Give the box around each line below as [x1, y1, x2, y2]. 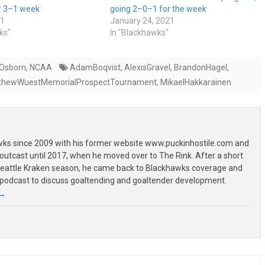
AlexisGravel [124, 62, 170, 72]
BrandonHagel [174, 62, 227, 72]
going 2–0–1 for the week [110, 4, 207, 14]
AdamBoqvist [70, 62, 121, 72]
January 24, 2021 [110, 15, 175, 25]
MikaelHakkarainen [160, 77, 231, 87]
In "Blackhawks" [110, 27, 169, 37]
